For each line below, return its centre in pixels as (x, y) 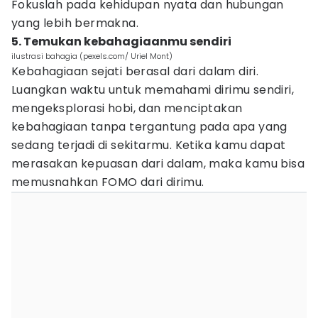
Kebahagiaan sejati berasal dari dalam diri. (135, 71)
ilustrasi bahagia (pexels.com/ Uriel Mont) (92, 56)
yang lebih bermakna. (75, 23)
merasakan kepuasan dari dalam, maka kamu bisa (158, 164)
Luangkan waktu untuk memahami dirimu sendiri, (153, 90)
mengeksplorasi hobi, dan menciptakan (127, 108)
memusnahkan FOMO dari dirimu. (108, 182)
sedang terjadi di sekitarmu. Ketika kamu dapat (149, 145)
